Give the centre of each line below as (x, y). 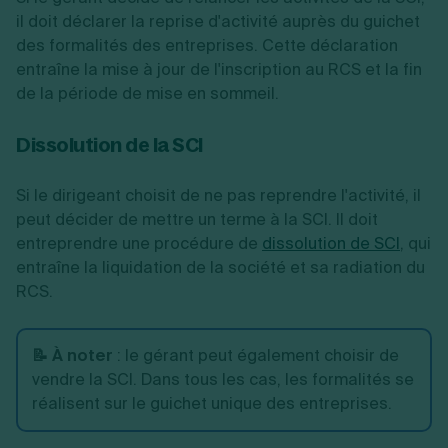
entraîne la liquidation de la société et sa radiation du (220, 267)
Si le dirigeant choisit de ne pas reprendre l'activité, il (218, 195)
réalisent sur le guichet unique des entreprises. (212, 403)
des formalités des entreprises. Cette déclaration (207, 45)
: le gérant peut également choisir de (256, 355)
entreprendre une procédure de (139, 243)
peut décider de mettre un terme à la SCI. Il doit (197, 219)
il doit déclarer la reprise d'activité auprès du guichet (218, 21)
